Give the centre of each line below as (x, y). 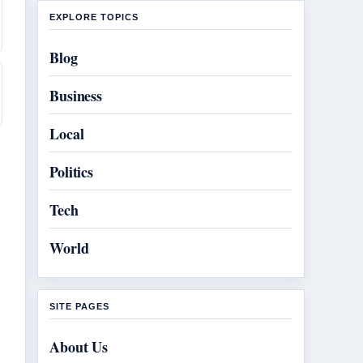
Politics (72, 172)
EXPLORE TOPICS (94, 17)
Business (76, 96)
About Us (79, 347)
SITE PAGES (79, 306)
